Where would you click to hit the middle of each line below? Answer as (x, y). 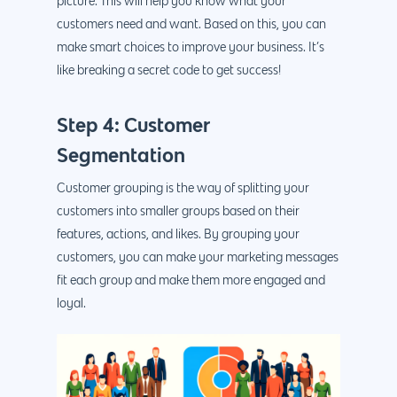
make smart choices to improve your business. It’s (191, 48)
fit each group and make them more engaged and (191, 281)
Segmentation (121, 155)
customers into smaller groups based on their (178, 212)
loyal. (71, 304)
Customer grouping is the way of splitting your (183, 189)
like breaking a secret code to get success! (170, 71)
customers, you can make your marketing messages (198, 258)
